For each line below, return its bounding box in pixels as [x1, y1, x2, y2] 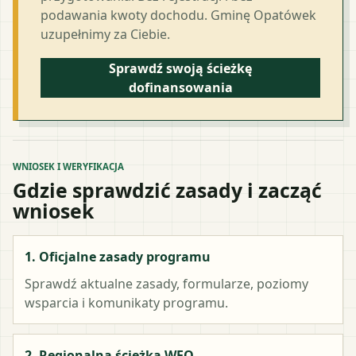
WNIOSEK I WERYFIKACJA [13, 160, 124, 172]
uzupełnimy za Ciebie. [41, 25, 170, 43]
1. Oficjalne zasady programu [25, 247, 211, 265]
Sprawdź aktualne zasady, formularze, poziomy [25, 274, 308, 292]
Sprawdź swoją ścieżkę [109, 59, 252, 77]
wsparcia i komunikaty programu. [25, 293, 228, 311]
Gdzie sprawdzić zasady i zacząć [13, 176, 322, 203]
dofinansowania [128, 78, 233, 96]
